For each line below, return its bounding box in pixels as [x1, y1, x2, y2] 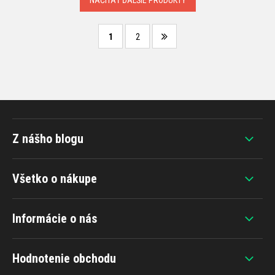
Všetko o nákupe [12, 171, 97, 187]
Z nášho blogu [12, 131, 83, 147]
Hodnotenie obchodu [12, 251, 116, 266]
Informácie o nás [12, 211, 97, 227]
